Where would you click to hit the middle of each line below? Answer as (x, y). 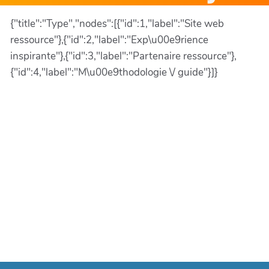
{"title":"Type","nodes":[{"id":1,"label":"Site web (117, 24)
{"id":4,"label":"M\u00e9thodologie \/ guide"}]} (114, 72)
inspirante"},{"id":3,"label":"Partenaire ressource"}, (123, 56)
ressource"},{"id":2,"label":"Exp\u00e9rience (109, 40)
